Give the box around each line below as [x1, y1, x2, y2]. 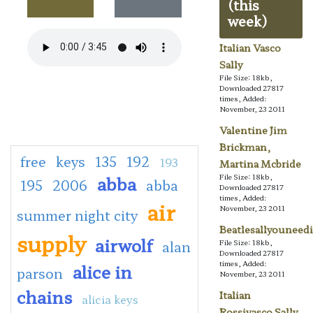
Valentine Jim [219, 123, 287, 138]
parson [17, 263, 63, 283]
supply [17, 227, 85, 259]
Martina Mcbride [219, 156, 301, 171]
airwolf [95, 232, 152, 257]
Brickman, [219, 140, 271, 154]
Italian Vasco [219, 41, 281, 55]
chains [17, 284, 72, 309]
